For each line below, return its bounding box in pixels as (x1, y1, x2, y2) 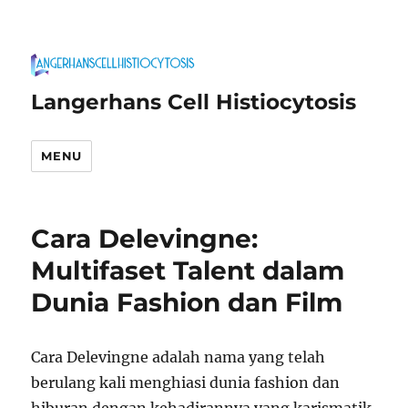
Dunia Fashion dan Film (31, 287, 343, 318)
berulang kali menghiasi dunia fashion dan (31, 373, 341, 392)
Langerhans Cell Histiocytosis (31, 89, 357, 115)
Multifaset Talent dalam (31, 255, 345, 286)
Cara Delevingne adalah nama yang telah (31, 348, 326, 366)
